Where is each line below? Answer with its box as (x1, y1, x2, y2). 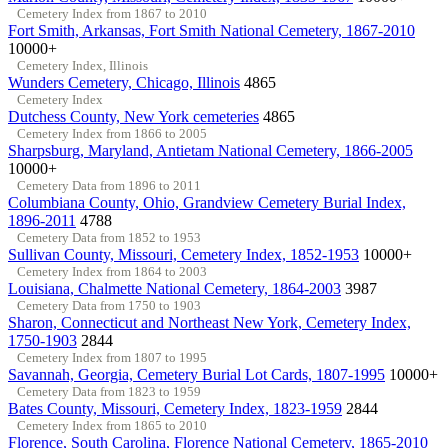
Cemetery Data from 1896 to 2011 (16, 177, 201, 193)
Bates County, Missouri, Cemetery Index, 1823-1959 (8, 399, 342, 417)
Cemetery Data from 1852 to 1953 (16, 229, 201, 245)
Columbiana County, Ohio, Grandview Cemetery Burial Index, (8, 193, 406, 211)
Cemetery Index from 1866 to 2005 (16, 125, 207, 141)
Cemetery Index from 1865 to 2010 (16, 417, 207, 433)
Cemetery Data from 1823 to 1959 (16, 383, 201, 399)
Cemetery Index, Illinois (16, 57, 148, 73)
